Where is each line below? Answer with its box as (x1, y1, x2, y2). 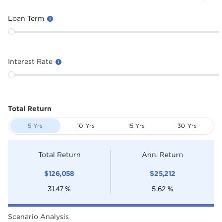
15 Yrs (128, 122, 145, 129)
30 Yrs (177, 122, 197, 129)
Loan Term (8, 14, 46, 22)
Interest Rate (8, 57, 55, 65)
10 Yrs (77, 122, 95, 129)
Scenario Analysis (8, 213, 69, 220)
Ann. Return (142, 151, 183, 158)
